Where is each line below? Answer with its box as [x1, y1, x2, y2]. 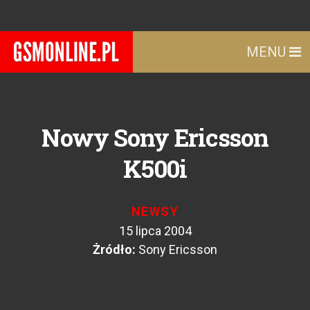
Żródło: [93, 242, 136, 257]
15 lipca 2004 [118, 224, 192, 238]
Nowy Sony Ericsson [42, 121, 268, 153]
